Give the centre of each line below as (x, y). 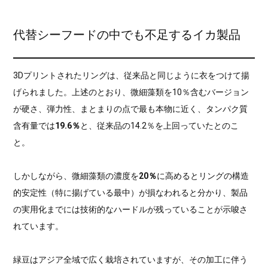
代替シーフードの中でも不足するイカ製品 (127, 35)
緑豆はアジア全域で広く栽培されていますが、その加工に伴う (131, 260)
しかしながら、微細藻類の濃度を (76, 176)
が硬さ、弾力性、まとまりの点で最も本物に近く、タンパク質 (131, 109)
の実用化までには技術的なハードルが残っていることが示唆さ (131, 210)
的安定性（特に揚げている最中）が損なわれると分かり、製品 (131, 193)
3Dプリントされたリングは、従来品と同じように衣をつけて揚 (132, 76)
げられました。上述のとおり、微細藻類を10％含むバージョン (131, 92)
